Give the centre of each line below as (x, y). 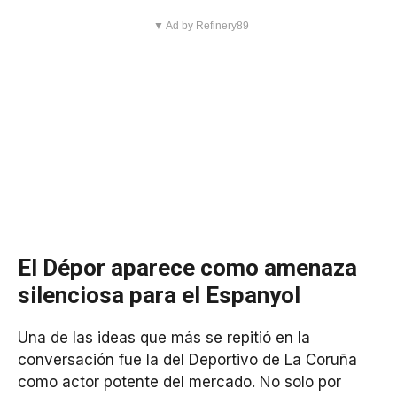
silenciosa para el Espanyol (159, 296)
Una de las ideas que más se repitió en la (164, 338)
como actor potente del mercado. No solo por (179, 382)
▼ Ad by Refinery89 (201, 26)
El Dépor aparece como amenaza (187, 268)
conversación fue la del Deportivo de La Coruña (187, 360)
